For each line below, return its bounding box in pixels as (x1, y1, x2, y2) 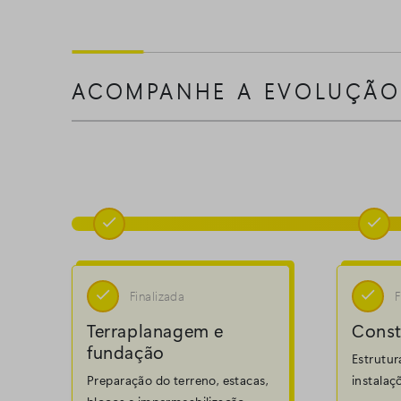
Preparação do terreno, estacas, (87, 371, 269, 389)
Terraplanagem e (87, 318, 224, 343)
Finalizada (130, 287, 185, 305)
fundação (87, 339, 165, 364)
